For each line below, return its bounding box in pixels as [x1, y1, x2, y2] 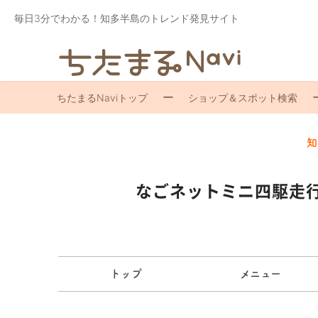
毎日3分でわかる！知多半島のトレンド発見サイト [14, 12, 239, 24]
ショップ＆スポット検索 [187, 92, 297, 104]
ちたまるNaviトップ [56, 92, 148, 104]
